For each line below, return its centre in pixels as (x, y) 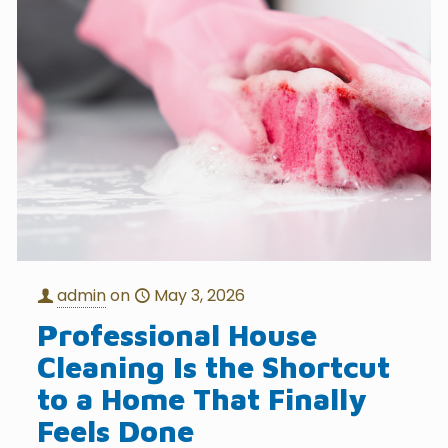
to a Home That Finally (202, 398)
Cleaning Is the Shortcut (214, 366)
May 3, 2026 (200, 295)
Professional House (177, 334)
